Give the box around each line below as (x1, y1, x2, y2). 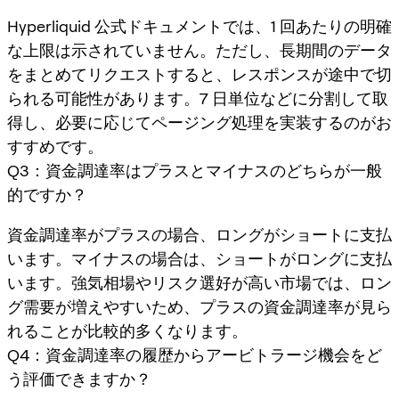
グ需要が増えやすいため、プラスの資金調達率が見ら (7, 297, 392, 316)
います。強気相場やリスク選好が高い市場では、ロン (7, 273, 392, 292)
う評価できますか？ (7, 369, 151, 388)
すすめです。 (7, 136, 103, 156)
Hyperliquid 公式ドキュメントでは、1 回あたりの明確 (7, 16, 392, 36)
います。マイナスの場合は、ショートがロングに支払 (7, 248, 392, 268)
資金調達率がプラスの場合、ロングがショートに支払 (7, 224, 392, 244)
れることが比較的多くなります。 (7, 321, 248, 340)
